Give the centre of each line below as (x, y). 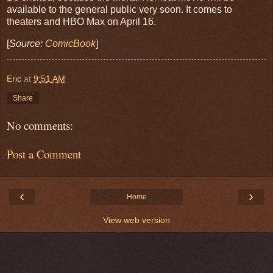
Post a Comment (44, 154)
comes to (213, 9)
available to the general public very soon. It (99, 9)
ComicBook (70, 43)
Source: (27, 43)
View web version (136, 220)
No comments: (40, 126)
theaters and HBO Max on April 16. (83, 21)
